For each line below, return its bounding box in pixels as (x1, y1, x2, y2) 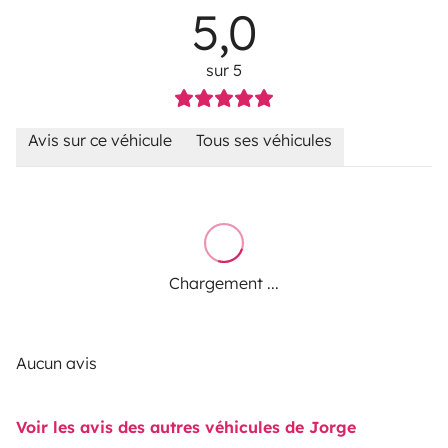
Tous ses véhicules (196, 129, 332, 150)
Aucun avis (16, 352, 97, 373)
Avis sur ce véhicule (28, 129, 172, 150)
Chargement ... (169, 272, 279, 293)
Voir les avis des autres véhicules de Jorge (16, 416, 356, 437)
